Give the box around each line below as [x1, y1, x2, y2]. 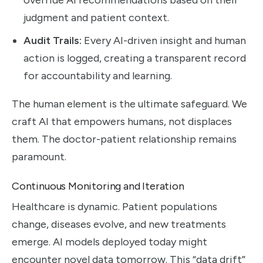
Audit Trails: [23, 33, 82, 47]
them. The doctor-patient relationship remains [12, 133, 237, 146]
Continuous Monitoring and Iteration [12, 180, 184, 193]
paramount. [12, 150, 66, 164]
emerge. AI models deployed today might [12, 235, 207, 249]
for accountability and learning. [23, 69, 172, 82]
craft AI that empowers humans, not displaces [12, 115, 232, 129]
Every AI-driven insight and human [82, 33, 246, 47]
